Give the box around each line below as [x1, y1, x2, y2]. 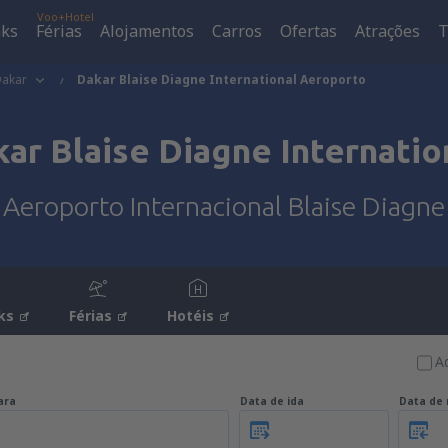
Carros [212, 20, 262, 42]
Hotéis [167, 306, 214, 325]
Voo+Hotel [37, 9, 94, 24]
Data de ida [240, 394, 304, 408]
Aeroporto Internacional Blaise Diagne [3, 191, 445, 221]
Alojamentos [100, 20, 194, 42]
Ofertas [280, 20, 337, 42]
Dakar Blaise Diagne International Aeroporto [77, 71, 366, 88]
